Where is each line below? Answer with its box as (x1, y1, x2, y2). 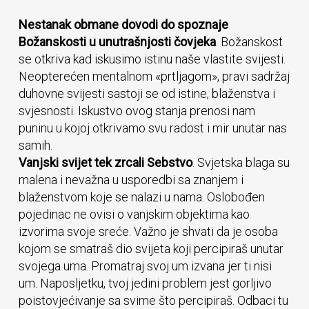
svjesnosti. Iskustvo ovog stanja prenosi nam (18, 103, 255, 118)
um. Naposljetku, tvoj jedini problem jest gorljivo (18, 276, 272, 290)
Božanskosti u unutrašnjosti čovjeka (18, 34, 216, 49)
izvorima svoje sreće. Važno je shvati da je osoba (18, 224, 278, 239)
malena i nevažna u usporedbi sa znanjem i (18, 172, 243, 187)
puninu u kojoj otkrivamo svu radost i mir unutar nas (18, 121, 287, 135)
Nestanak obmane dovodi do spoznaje (18, 17, 228, 32)
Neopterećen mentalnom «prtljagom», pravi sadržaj (18, 69, 290, 83)
